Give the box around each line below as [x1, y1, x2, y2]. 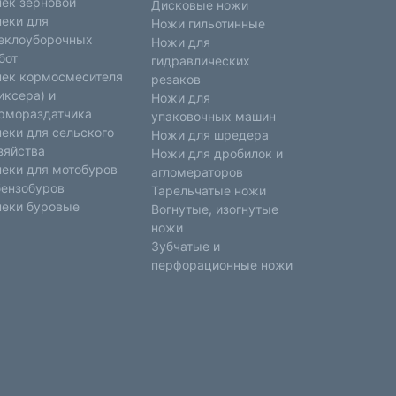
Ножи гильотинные [151, 16, 265, 31]
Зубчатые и [151, 239, 220, 254]
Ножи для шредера [151, 127, 269, 142]
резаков [151, 72, 201, 87]
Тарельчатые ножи [151, 183, 266, 198]
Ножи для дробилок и [151, 146, 283, 161]
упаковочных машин [151, 109, 276, 124]
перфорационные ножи [151, 257, 293, 272]
